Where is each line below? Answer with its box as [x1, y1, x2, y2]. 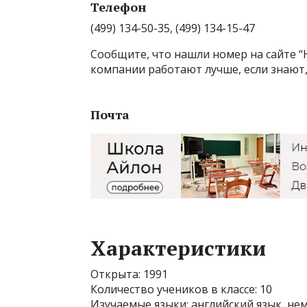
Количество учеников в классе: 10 [90, 282, 272, 297]
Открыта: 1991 [90, 267, 168, 282]
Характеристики [90, 234, 266, 262]
